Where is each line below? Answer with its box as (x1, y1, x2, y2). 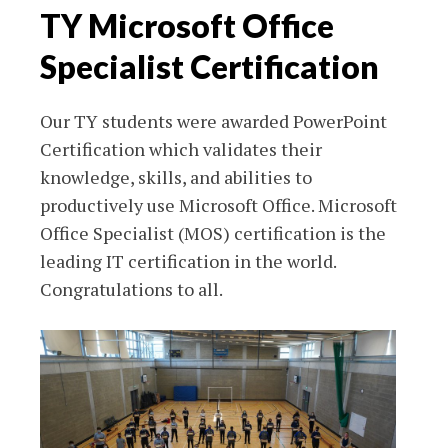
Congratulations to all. (40, 277, 223, 302)
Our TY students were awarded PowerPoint (40, 109, 387, 134)
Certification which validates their (40, 137, 322, 162)
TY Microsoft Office (40, 6, 334, 46)
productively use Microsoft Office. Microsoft (40, 193, 397, 218)
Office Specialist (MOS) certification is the (40, 221, 386, 246)
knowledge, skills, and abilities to (40, 165, 312, 190)
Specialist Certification (40, 47, 379, 87)
